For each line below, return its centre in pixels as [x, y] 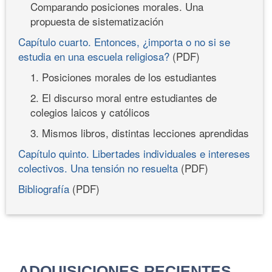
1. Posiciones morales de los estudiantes [124, 76]
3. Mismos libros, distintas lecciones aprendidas [140, 132]
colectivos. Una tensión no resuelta [98, 168]
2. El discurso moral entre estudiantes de [124, 97]
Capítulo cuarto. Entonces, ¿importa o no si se [124, 41]
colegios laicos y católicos [90, 112]
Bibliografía [44, 188]
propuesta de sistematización [97, 21]
